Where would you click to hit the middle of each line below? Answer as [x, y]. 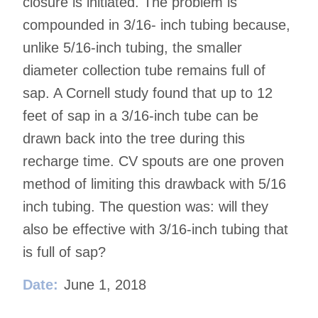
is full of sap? [64, 252]
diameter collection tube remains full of [144, 71]
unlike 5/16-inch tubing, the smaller [132, 48]
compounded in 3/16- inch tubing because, [157, 25]
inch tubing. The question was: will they [146, 207]
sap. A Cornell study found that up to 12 [148, 93]
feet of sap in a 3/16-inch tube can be [141, 116]
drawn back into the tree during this [134, 139]
